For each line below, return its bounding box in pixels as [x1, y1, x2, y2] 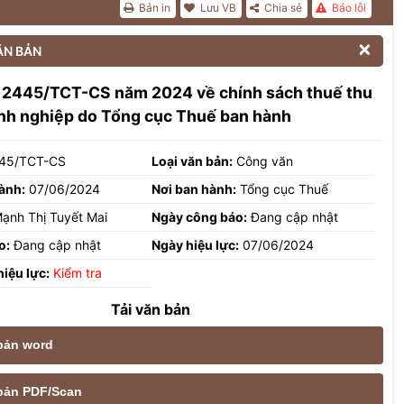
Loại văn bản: [151, 152, 234, 169]
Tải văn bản [111, 299, 190, 318]
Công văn [233, 152, 294, 169]
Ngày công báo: [151, 208, 248, 225]
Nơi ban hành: [151, 180, 237, 197]
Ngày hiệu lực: [151, 236, 240, 252]
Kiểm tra [53, 264, 102, 280]
